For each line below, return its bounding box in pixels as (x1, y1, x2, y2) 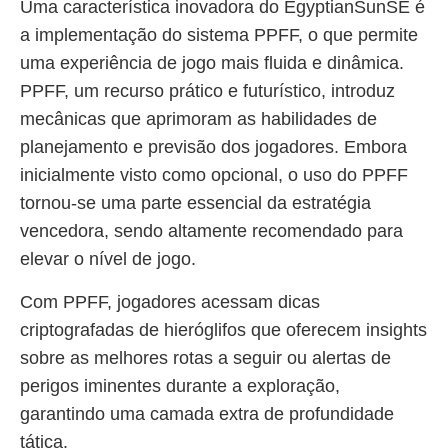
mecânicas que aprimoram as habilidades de (20, 109, 377, 129)
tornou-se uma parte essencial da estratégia (20, 193, 371, 213)
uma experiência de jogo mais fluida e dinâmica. (20, 53, 404, 73)
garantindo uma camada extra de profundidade (20, 404, 394, 424)
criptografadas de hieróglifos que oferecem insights (20, 320, 427, 340)
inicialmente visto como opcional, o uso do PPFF (20, 165, 408, 185)
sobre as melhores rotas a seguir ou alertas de (20, 348, 391, 368)
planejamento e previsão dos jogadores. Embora (20, 137, 407, 157)
